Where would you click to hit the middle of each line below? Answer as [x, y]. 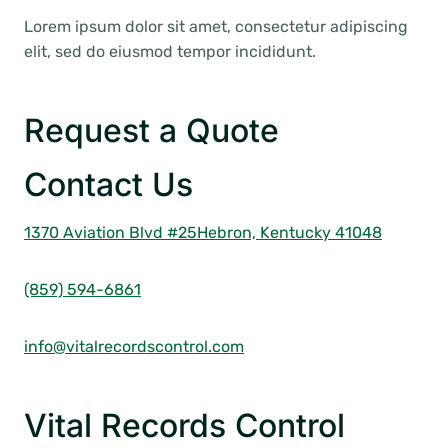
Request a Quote [151, 130]
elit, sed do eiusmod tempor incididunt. [170, 51]
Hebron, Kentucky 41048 [289, 232]
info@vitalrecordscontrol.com [134, 346]
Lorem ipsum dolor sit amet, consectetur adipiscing [216, 26]
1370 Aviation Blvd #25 [110, 232]
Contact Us [108, 184]
